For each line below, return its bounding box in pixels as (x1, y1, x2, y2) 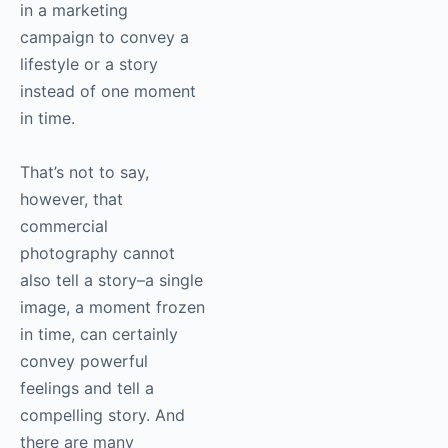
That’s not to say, (20, 161, 149, 182)
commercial (20, 215, 108, 236)
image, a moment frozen (20, 296, 205, 317)
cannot (118, 242, 175, 263)
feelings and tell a (20, 377, 154, 398)
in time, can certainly (20, 323, 178, 344)
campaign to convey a (20, 26, 189, 47)
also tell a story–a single (20, 269, 203, 290)
